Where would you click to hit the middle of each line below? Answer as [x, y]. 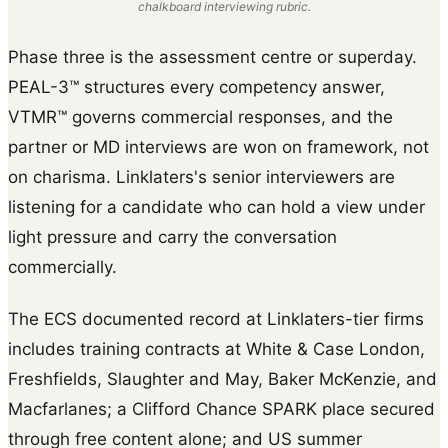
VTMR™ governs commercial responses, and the [200, 116]
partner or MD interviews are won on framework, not [218, 146]
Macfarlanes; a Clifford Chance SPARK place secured [221, 408]
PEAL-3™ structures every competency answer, [196, 86]
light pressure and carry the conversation [172, 236]
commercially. [62, 266]
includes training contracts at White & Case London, [216, 348]
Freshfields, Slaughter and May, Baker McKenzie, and [222, 378]
